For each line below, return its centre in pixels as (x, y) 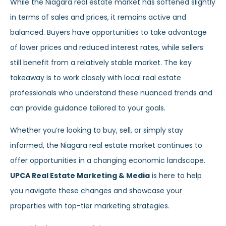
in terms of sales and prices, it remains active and (98, 17)
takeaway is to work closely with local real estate (96, 77)
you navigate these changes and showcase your (96, 191)
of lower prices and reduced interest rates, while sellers (107, 47)
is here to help (176, 176)
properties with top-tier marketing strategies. (90, 206)
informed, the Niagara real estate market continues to (106, 146)
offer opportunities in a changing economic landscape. (108, 161)
